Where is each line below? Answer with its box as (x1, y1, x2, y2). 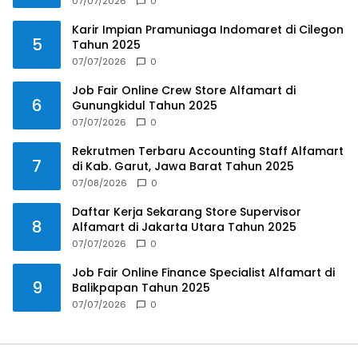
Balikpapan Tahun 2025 (72, 279, 210, 296)
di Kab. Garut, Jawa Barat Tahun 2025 (72, 157, 294, 174)
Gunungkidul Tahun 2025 (72, 97, 217, 113)
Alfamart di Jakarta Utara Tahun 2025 (72, 218, 296, 235)
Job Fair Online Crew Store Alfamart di (72, 82, 296, 98)
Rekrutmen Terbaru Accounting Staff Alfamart (72, 142, 344, 159)
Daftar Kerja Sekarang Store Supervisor (72, 203, 301, 220)
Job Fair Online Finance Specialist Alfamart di (72, 264, 335, 280)
